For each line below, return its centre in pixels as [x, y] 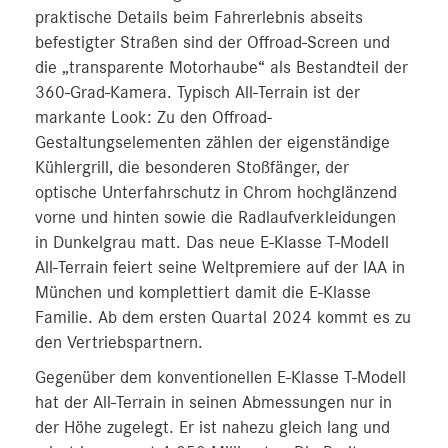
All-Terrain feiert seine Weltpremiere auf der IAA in [220, 268]
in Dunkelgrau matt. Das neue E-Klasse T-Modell [212, 243]
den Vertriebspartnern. [119, 343]
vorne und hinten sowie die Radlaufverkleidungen [215, 218]
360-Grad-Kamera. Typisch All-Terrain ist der [197, 93]
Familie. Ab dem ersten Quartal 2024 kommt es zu [223, 318]
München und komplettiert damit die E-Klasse [203, 293]
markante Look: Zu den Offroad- [153, 118]
